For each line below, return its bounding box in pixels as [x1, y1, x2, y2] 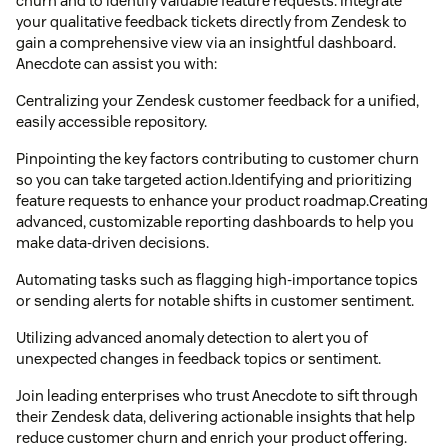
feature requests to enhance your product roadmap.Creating [16, 190, 428, 210]
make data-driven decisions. [16, 232, 209, 252]
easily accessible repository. [16, 111, 207, 131]
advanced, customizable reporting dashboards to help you [16, 211, 414, 231]
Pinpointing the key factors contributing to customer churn [16, 148, 419, 168]
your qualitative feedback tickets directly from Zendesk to [16, 11, 407, 31]
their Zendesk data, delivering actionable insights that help [16, 406, 415, 426]
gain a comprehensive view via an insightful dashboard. [16, 32, 396, 52]
